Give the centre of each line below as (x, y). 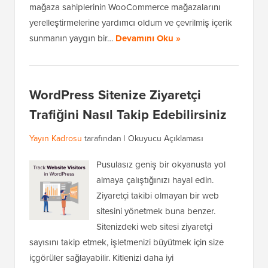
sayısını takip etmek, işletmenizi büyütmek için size (127, 242)
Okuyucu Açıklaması (166, 138)
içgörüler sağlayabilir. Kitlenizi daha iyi (101, 258)
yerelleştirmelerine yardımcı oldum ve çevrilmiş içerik (131, 23)
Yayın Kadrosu (56, 138)
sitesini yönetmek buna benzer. (156, 211)
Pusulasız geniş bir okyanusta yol (161, 165)
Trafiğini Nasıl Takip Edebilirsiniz (128, 115)
